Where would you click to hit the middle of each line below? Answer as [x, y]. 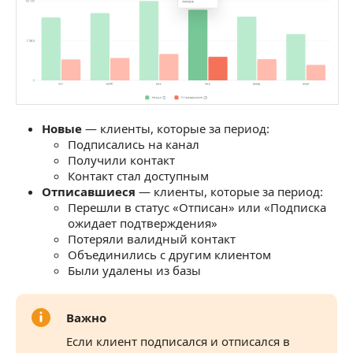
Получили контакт [121, 160]
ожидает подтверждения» [143, 223]
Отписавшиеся [89, 191]
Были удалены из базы [134, 270]
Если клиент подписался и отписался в [178, 341]
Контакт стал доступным [138, 175]
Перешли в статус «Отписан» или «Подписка [197, 207]
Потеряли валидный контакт [152, 238]
